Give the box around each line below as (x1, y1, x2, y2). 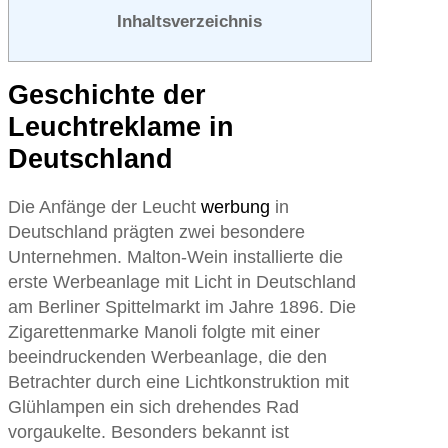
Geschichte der (7, 80, 206, 111)
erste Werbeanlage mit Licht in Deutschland (7, 272, 356, 293)
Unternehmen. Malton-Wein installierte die (7, 247, 343, 268)
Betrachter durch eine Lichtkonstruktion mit (7, 372, 349, 393)
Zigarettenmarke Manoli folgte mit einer (7, 322, 320, 343)
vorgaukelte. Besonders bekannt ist (7, 422, 289, 443)
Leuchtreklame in (7, 112, 234, 143)
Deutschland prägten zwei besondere (7, 222, 305, 243)
